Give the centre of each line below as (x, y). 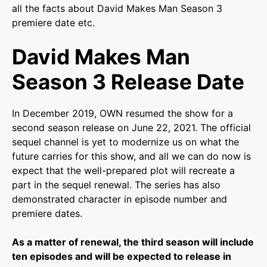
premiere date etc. (53, 22)
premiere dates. (47, 213)
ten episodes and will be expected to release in (122, 256)
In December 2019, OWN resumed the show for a (122, 113)
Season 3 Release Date (128, 81)
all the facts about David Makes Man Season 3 (117, 8)
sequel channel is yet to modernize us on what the (125, 142)
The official (226, 127)
